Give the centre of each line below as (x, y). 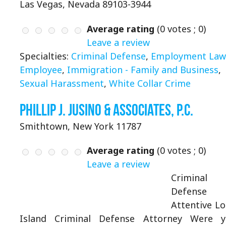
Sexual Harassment (62, 83)
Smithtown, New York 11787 (80, 126)
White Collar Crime (150, 83)
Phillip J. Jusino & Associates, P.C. (106, 109)
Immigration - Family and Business (143, 69)
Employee (41, 69)
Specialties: (45, 56)
